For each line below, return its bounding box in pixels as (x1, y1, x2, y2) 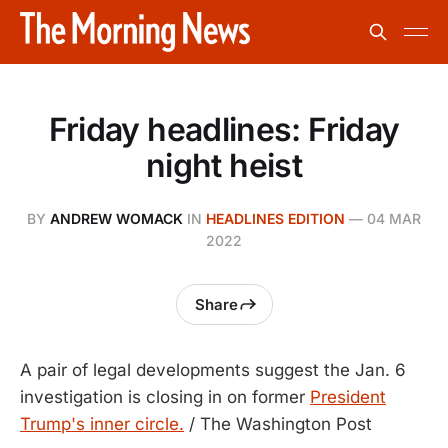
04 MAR (367, 210, 421, 227)
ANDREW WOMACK (50, 210, 183, 227)
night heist (146, 146, 302, 185)
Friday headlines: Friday (48, 110, 400, 149)
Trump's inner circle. (20, 414, 184, 434)
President (310, 387, 386, 407)
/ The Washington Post (184, 414, 372, 434)
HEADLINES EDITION (206, 210, 345, 227)
